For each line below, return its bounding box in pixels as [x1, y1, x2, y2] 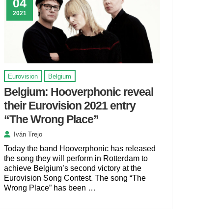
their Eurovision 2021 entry [3, 99, 136, 112]
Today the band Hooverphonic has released [3, 144, 156, 153]
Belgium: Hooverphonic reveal [3, 85, 153, 98]
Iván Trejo [13, 131, 42, 138]
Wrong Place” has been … [3, 183, 96, 192]
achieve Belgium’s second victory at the [3, 164, 141, 172]
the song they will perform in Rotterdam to [3, 154, 148, 163]
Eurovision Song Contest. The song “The [3, 173, 146, 182]
